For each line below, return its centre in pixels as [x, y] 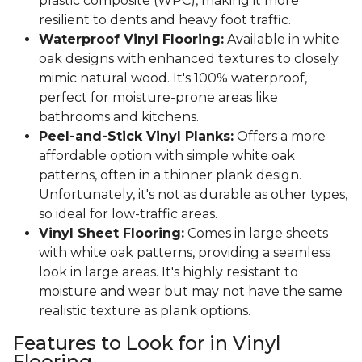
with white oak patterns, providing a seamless [185, 253]
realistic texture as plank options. [145, 311]
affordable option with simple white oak [167, 156]
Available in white [282, 40]
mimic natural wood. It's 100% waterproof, [173, 78]
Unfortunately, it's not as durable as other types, [193, 195]
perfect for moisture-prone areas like [158, 98]
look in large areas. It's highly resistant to [168, 272]
